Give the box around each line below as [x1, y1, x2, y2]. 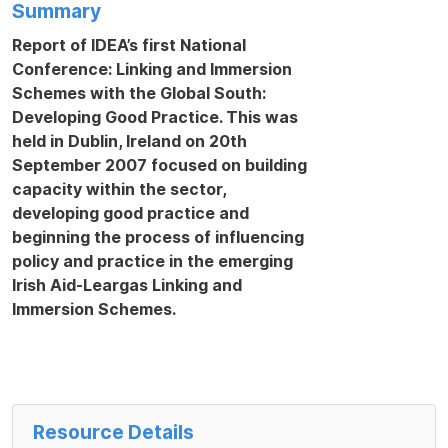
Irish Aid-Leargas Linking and [12, 274, 242, 295]
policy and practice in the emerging [12, 250, 293, 271]
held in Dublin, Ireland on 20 [12, 130, 230, 151]
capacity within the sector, [12, 178, 226, 199]
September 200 [12, 154, 137, 175]
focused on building [151, 154, 307, 175]
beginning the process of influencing [12, 226, 304, 247]
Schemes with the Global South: [12, 82, 266, 103]
